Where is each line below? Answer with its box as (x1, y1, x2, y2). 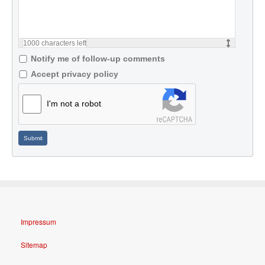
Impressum (21, 216, 56, 227)
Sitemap (21, 239, 47, 250)
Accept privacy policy (31, 69, 118, 79)
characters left (40, 39, 86, 47)
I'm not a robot (47, 99, 101, 108)
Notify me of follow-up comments (31, 54, 165, 63)
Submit (23, 134, 43, 141)
